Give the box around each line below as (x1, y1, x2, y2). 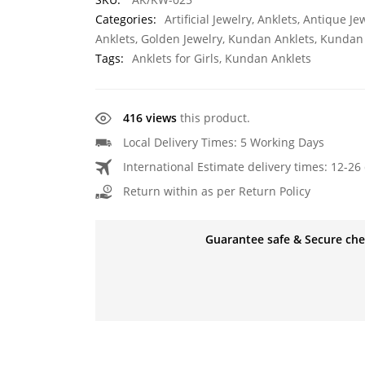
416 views (123, 110, 180, 125)
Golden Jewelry (141, 31, 222, 46)
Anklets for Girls (132, 51, 219, 66)
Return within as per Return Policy (123, 183, 310, 199)
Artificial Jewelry (165, 11, 252, 27)
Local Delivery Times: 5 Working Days (123, 134, 324, 150)
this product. (180, 110, 250, 125)
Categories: (95, 11, 156, 27)
